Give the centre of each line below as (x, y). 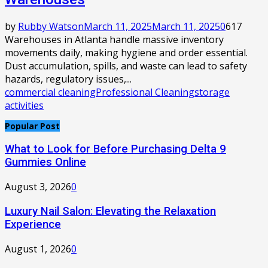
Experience (33, 224)
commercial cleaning (50, 92)
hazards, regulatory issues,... (68, 79)
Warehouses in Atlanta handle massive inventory (114, 39)
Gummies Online (45, 162)
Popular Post (32, 126)
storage (212, 92)
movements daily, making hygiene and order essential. (126, 52)
